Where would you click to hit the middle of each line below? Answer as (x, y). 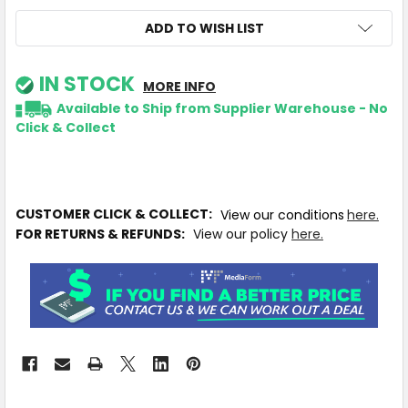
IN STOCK (87, 85)
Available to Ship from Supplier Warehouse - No (222, 109)
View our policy (242, 234)
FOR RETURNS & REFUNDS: (104, 234)
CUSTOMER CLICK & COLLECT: (117, 214)
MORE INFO (179, 87)
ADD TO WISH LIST (204, 29)
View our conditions (282, 214)
